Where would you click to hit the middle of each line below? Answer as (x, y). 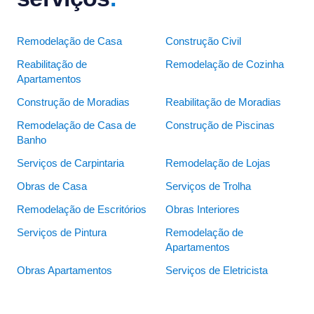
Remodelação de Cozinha (225, 65)
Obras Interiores (203, 210)
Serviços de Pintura (62, 233)
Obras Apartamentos (64, 271)
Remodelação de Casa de (76, 126)
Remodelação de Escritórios (82, 210)
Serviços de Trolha (208, 187)
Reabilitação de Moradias (223, 103)
